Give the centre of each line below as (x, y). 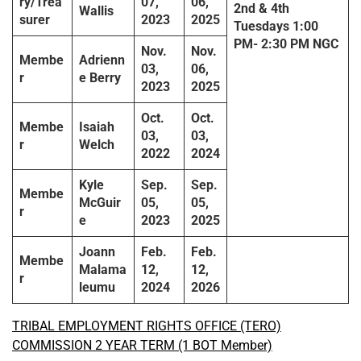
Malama (103, 270)
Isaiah (97, 127)
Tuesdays (261, 27)
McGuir (100, 203)
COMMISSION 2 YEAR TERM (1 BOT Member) (142, 346)
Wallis (96, 11)
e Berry (100, 78)
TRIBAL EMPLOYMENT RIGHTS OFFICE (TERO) (147, 326)
